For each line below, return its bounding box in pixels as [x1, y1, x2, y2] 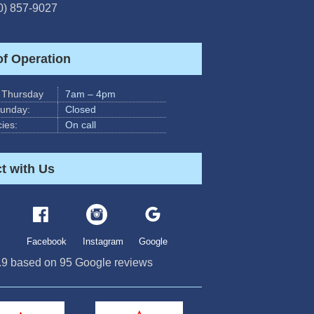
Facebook [27, 235, 67, 247]
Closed [65, 104, 97, 116]
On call [65, 119, 97, 131]
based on [8, 256, 60, 268]
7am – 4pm [65, 88, 116, 100]
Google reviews [72, 256, 153, 268]
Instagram [83, 235, 123, 247]
